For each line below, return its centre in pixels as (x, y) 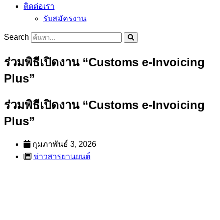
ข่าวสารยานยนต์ (62, 156)
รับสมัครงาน (65, 18)
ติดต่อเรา (39, 6)
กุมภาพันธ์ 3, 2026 (64, 144)
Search (16, 37)
